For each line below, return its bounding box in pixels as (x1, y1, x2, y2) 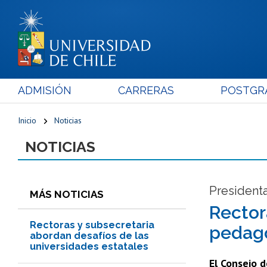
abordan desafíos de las (30, 229, 149, 241)
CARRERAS (117, 83, 174, 97)
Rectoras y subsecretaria (30, 219, 154, 231)
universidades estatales (30, 240, 148, 252)
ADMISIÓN (18, 83, 72, 97)
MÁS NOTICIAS (30, 188, 104, 200)
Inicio (18, 114, 36, 126)
